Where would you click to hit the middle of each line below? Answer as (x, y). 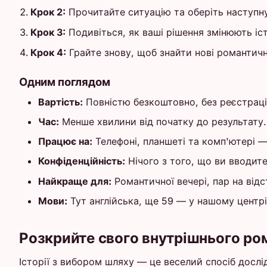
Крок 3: (48, 32)
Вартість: (60, 102)
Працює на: (65, 142)
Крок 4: (49, 52)
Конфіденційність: (82, 161)
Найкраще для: (75, 181)
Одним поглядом (65, 82)
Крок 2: (48, 12)
